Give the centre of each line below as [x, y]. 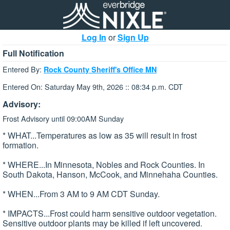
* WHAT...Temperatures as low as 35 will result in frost [100, 136]
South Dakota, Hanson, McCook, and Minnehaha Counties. [110, 175]
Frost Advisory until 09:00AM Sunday [63, 118]
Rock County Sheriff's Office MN [100, 69]
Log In [94, 37]
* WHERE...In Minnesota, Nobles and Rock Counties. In [104, 165]
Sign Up [133, 37]
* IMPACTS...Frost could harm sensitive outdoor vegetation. [110, 214]
